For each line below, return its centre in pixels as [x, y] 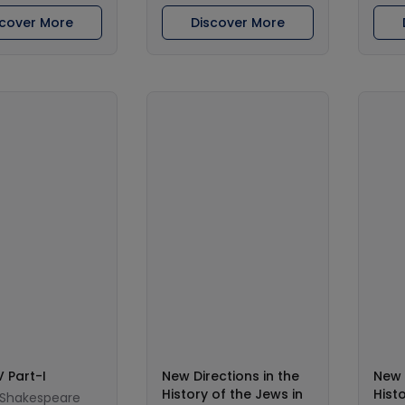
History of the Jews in [232, 394]
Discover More [238, 23]
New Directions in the [231, 376]
